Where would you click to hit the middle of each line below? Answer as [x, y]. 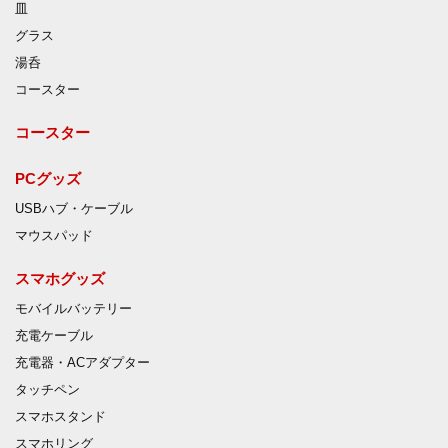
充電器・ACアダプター [82, 362]
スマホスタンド [60, 416]
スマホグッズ [60, 278]
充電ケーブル [54, 335]
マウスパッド [54, 235]
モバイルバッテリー [73, 308]
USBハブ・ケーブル [74, 208]
